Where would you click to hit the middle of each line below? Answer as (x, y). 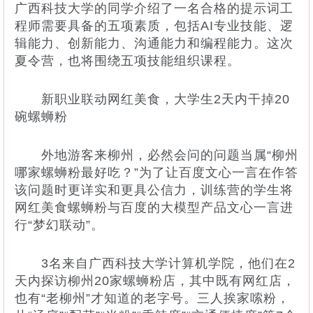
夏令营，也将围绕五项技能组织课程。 (128, 60)
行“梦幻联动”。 (59, 225)
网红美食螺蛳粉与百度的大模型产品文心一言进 (154, 207)
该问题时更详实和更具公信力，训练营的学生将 (154, 190)
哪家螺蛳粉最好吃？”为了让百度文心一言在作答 (156, 172)
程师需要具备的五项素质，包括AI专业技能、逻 (154, 26)
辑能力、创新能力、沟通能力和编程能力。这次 (154, 43)
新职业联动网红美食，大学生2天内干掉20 (152, 99)
